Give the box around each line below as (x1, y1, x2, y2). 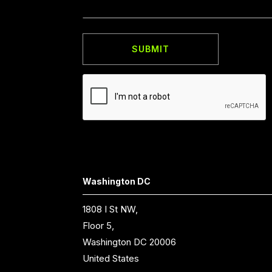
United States (83, 253, 139, 265)
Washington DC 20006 (83, 236, 176, 248)
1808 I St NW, (83, 203, 138, 216)
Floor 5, (83, 220, 114, 232)
